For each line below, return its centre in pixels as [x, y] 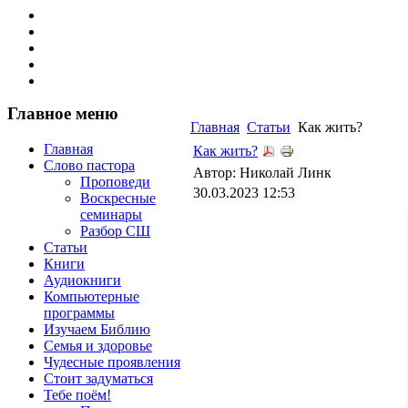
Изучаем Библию [97, 329]
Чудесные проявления [112, 362]
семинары [111, 214]
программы [79, 312]
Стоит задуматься [98, 378]
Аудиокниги [82, 280]
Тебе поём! [77, 394]
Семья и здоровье [98, 345]
